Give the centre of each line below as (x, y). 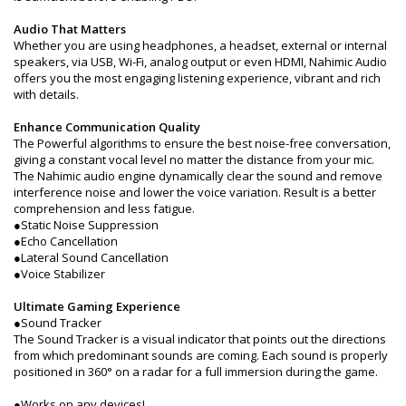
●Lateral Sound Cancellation (91, 257)
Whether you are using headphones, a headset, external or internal (200, 45)
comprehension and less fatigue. (104, 208)
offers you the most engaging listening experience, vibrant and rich (197, 77)
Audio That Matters (70, 29)
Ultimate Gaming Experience (97, 306)
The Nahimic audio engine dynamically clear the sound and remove (198, 175)
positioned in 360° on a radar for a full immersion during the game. (196, 371)
